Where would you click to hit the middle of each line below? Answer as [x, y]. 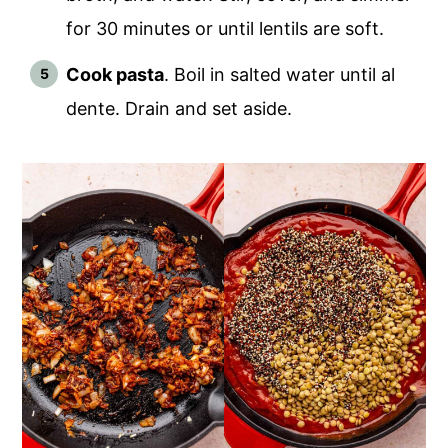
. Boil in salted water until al [280, 74]
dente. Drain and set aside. [179, 108]
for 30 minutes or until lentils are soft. [225, 28]
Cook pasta [115, 74]
